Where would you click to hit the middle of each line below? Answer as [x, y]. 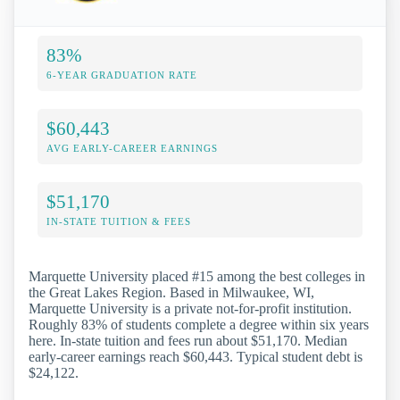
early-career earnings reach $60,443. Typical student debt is [196, 356]
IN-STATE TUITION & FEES [119, 221]
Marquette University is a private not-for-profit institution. [190, 308]
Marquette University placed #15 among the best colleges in [197, 276]
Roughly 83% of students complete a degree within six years [199, 324]
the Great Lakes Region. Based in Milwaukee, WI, [171, 292]
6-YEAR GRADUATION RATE [122, 75]
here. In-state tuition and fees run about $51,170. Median [188, 340]
